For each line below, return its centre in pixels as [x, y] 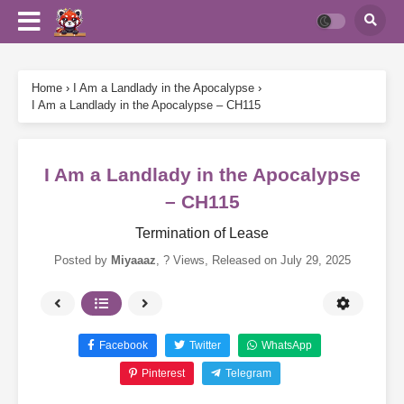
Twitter [205, 345]
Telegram [248, 373]
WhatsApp [287, 345]
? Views [184, 260]
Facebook [124, 345]
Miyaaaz [133, 260]
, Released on [242, 260]
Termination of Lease [202, 233]
